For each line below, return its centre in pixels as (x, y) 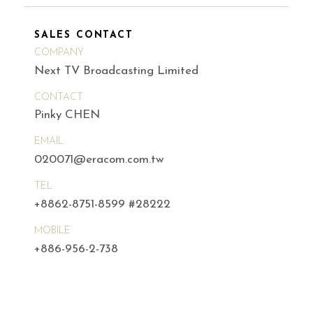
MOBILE (52, 231)
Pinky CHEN (67, 115)
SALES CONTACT (84, 35)
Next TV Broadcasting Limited (116, 71)
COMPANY (59, 52)
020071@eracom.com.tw (99, 160)
